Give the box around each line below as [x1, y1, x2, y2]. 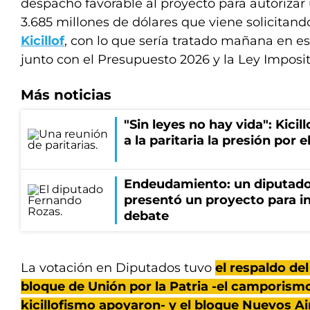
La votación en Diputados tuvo [21, 260, 215, 275]
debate [124, 208, 169, 224]
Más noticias [21, 86, 111, 103]
